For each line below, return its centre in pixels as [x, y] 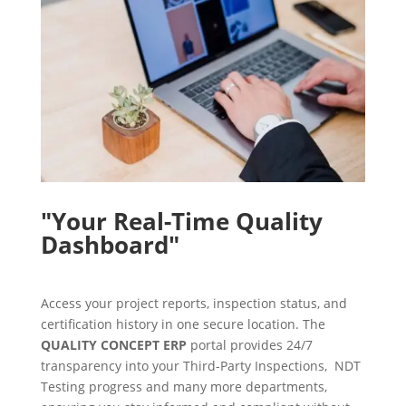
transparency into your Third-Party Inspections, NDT [200, 365]
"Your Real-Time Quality [181, 221]
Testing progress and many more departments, [184, 386]
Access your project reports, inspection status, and [193, 303]
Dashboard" [110, 244]
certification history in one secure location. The [183, 324]
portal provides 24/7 [249, 344]
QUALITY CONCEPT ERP [113, 344]
